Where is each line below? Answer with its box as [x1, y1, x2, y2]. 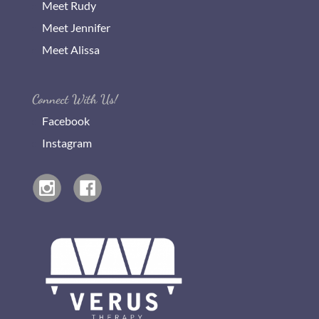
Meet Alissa [41, 43, 100, 57]
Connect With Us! [31, 91, 117, 108]
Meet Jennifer [41, 21, 110, 35]
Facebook [41, 114, 90, 128]
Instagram [41, 136, 92, 150]
